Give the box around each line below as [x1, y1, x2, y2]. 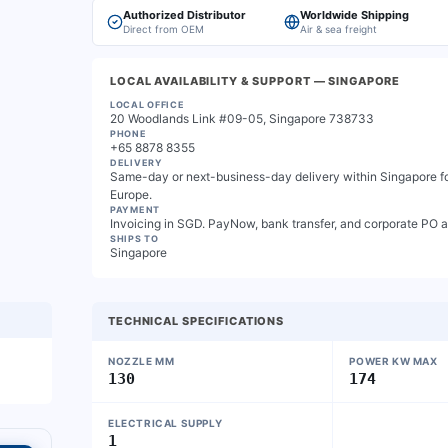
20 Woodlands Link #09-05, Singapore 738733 [110, 111, 374, 126]
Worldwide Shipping [300, 8, 409, 22]
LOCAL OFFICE [110, 99, 185, 110]
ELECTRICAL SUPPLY [108, 417, 223, 429]
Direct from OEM [123, 23, 204, 35]
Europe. [110, 187, 152, 202]
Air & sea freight [300, 23, 377, 35]
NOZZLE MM [108, 355, 175, 367]
